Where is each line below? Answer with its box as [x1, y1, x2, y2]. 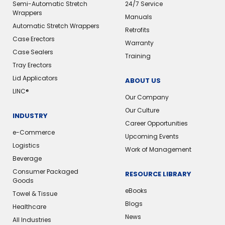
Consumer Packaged [13, 167, 78, 176]
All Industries [13, 215, 51, 224]
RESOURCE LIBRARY [125, 169, 191, 179]
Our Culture [125, 106, 159, 115]
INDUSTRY [13, 111, 48, 121]
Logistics [13, 141, 40, 150]
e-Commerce [13, 128, 55, 137]
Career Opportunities [125, 119, 188, 128]
